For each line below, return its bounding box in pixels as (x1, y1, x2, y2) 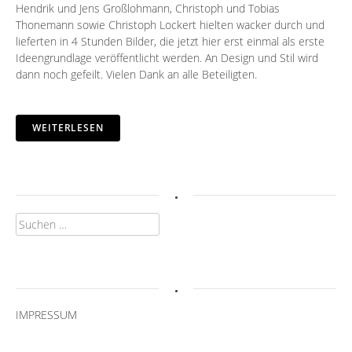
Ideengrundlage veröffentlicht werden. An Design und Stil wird (16, 50, 318, 66)
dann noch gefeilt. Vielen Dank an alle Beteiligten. (16, 67, 257, 82)
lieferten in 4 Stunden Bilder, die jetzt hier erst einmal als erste (16, 34, 324, 49)
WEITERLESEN (32, 121, 104, 135)
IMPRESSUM (16, 307, 77, 323)
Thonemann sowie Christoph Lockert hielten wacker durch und (16, 17, 324, 33)
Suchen (15, 213, 52, 229)
